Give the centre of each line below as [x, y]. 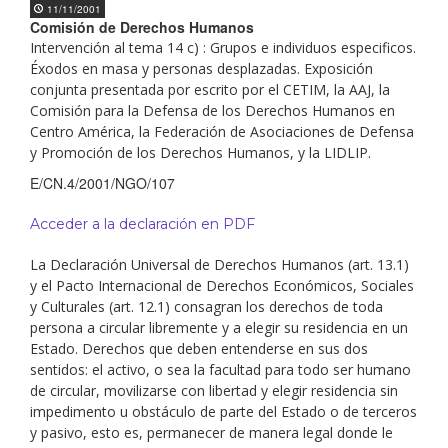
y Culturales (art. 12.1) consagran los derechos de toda [206, 306]
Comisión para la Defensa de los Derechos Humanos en [212, 110]
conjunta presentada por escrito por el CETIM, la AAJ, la [210, 89]
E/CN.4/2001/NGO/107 [102, 183]
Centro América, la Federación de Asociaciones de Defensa [222, 131]
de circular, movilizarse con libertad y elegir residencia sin [214, 390]
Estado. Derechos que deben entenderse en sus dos [199, 348]
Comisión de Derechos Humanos [142, 27]
